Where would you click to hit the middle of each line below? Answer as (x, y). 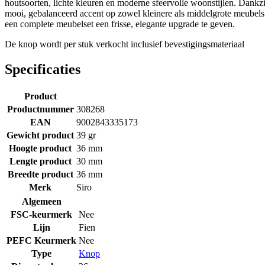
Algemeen (41, 201)
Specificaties (43, 69)
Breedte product (40, 174)
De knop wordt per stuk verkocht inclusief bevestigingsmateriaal (125, 44)
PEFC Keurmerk (41, 240)
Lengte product (40, 161)
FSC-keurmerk (41, 214)
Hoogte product (40, 148)
